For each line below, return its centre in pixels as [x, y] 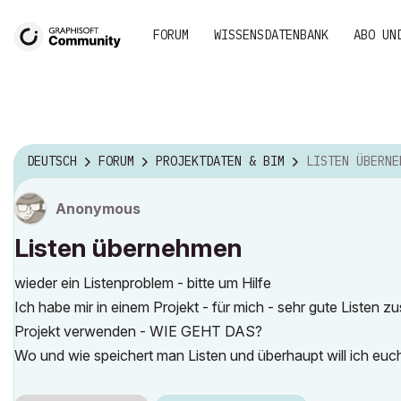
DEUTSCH [52, 162]
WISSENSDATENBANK [271, 35]
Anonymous [98, 209]
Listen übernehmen [128, 248]
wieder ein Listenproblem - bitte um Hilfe [143, 283]
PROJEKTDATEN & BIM [220, 162]
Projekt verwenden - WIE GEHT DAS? [138, 331]
